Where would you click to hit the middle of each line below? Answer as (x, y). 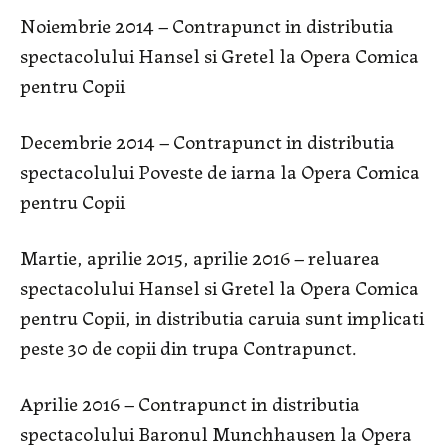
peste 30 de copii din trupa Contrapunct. (188, 347)
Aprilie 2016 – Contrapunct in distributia (190, 403)
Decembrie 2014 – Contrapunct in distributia (207, 141)
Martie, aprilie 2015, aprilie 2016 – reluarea (200, 257)
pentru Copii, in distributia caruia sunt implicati (222, 317)
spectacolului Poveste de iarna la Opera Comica (220, 171)
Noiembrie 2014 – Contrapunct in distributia (207, 25)
